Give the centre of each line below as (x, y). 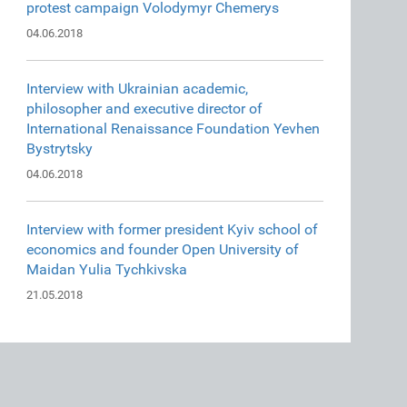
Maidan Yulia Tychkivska (107, 269)
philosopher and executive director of (145, 109)
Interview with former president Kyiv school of (173, 229)
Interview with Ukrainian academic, (138, 89)
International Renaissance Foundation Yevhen (174, 129)
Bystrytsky (60, 149)
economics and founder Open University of (163, 249)
